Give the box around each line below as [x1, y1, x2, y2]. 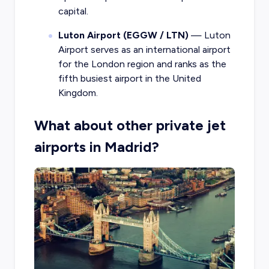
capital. [58, 5, 88, 17]
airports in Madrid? [34, 138, 159, 156]
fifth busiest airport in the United [58, 72, 201, 84]
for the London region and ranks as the [58, 58, 226, 70]
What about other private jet [34, 116, 226, 134]
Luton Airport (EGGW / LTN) [58, 29, 189, 41]
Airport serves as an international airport [58, 43, 231, 55]
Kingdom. [58, 86, 98, 98]
